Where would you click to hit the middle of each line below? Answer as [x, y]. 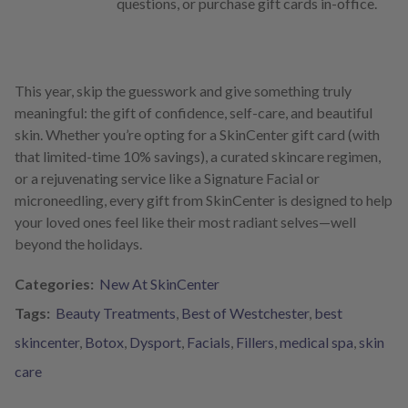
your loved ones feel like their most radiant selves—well [185, 222]
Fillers [255, 342]
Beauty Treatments [116, 313]
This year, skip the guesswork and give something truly [183, 91]
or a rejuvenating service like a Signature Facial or [167, 178]
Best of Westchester [245, 313]
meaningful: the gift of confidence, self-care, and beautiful [194, 113]
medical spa [316, 342]
